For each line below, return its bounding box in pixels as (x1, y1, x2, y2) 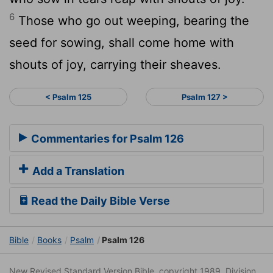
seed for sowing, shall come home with (9, 35, 234, 50)
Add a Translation (30, 165, 124, 178)
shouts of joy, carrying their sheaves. (9, 57, 221, 72)
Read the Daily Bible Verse (29, 194, 170, 208)
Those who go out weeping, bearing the (15, 13, 249, 28)
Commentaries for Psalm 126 (29, 132, 184, 146)
